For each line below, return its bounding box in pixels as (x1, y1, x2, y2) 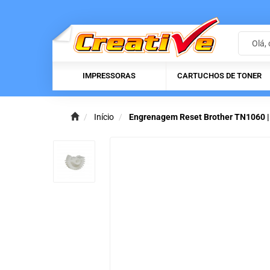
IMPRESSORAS (83, 71, 136, 81)
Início (94, 112, 114, 122)
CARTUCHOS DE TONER (177, 71, 262, 81)
